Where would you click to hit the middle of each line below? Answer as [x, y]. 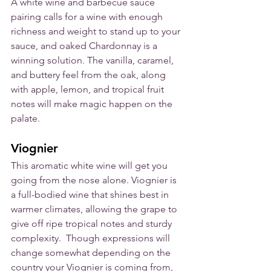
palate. [25, 119]
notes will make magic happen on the [93, 104]
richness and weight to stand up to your [97, 31]
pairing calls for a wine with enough [88, 17]
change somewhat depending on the [92, 253]
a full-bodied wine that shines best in [91, 195]
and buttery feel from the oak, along [90, 75]
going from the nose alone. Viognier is [95, 180]
